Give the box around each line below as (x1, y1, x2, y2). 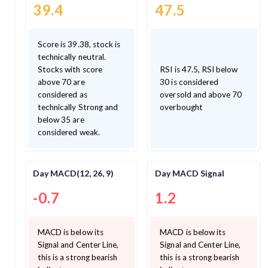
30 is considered (160, 77, 219, 87)
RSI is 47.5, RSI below (160, 64, 238, 74)
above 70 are (38, 77, 85, 87)
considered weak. (38, 127, 100, 137)
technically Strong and (38, 102, 118, 112)
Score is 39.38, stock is (38, 39, 121, 49)
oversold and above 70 (160, 89, 242, 99)
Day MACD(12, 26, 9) (33, 168, 114, 179)
